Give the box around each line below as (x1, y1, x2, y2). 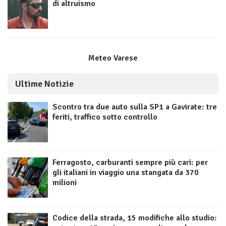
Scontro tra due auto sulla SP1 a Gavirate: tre (52, 102, 217, 112)
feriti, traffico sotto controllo (52, 112, 157, 123)
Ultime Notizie (15, 78, 74, 90)
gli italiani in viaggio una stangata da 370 (52, 167, 199, 178)
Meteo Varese (88, 53, 138, 64)
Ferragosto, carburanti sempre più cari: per (52, 157, 208, 168)
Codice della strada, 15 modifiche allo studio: (52, 213, 217, 223)
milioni (52, 178, 77, 188)
